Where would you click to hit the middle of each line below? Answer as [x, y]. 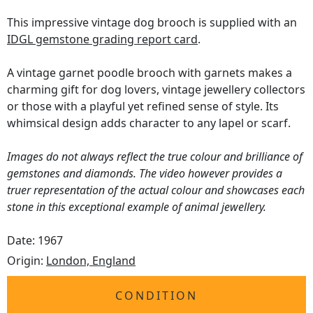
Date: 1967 [35, 241]
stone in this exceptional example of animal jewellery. [137, 207]
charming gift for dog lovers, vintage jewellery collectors [156, 90]
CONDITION [156, 296]
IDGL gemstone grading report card [102, 39]
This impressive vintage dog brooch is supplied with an [152, 23]
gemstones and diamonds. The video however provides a [145, 174]
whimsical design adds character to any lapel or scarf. [149, 123]
